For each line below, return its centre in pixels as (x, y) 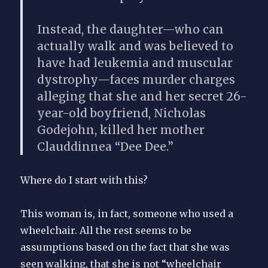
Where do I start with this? (84, 180)
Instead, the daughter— (106, 30)
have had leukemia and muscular (135, 63)
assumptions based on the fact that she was (125, 247)
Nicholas (180, 113)
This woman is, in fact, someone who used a (127, 214)
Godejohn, (67, 130)
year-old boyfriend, (96, 113)
